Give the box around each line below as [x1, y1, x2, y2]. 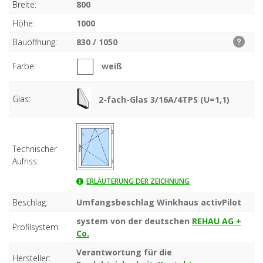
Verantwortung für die [76, 246, 172, 258]
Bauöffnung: [12, 36, 57, 48]
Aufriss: [12, 155, 39, 167]
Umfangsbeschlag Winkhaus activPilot [76, 196, 241, 208]
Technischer [12, 143, 57, 154]
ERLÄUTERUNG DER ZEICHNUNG [86, 176, 190, 186]
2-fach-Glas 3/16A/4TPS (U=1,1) [98, 93, 230, 105]
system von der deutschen [76, 215, 192, 227]
